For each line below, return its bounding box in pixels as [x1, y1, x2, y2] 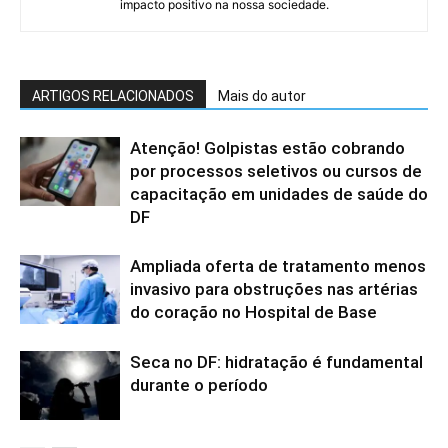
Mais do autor [218, 88, 306, 105]
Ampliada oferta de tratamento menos [130, 256, 426, 277]
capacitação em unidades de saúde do [130, 184, 428, 205]
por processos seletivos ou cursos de [130, 161, 422, 182]
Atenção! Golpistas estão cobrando [130, 138, 405, 159]
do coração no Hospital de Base [130, 302, 377, 323]
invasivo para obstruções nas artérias [130, 279, 418, 300]
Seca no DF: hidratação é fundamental [130, 352, 423, 373]
